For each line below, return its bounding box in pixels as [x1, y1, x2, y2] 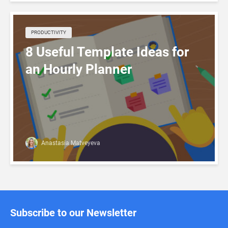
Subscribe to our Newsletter [10, 207, 136, 219]
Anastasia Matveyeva [40, 139, 100, 147]
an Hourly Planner [25, 62, 132, 77]
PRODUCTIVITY [31, 30, 66, 35]
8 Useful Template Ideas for [25, 44, 189, 60]
